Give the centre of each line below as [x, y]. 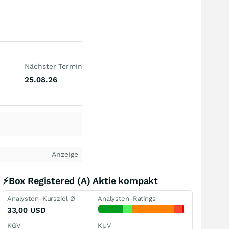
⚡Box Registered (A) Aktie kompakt [81, 181]
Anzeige [65, 154]
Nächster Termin [53, 66]
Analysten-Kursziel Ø [41, 199]
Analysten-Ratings [127, 199]
